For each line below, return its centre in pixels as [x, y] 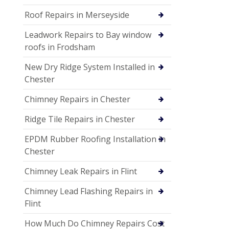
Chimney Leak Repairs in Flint [81, 171]
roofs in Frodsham [60, 47]
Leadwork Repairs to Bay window [88, 35]
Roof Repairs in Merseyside [77, 15]
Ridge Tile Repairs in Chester [80, 119]
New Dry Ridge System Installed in [90, 67]
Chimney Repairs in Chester [77, 99]
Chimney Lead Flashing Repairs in [89, 191]
